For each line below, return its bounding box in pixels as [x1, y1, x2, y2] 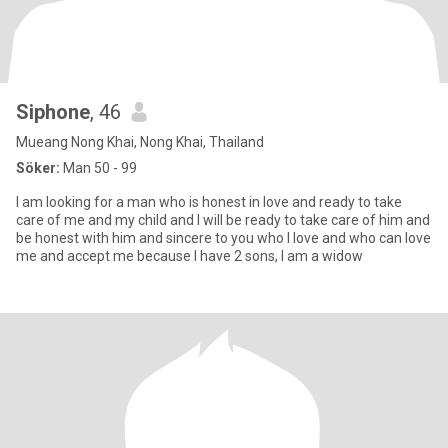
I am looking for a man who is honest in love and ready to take [16, 194, 402, 210]
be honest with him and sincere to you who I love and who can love [16, 230, 431, 246]
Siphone [16, 100, 90, 124]
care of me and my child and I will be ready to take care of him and [16, 212, 430, 228]
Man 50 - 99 [60, 160, 137, 176]
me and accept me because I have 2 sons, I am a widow [194, 248, 363, 264]
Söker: [16, 160, 60, 176]
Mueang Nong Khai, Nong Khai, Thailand [16, 134, 264, 150]
